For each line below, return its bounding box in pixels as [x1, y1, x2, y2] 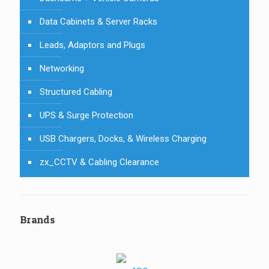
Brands [20, 213, 55, 226]
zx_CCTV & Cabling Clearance [40, 156, 159, 168]
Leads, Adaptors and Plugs [40, 39, 145, 50]
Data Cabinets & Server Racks [40, 16, 157, 27]
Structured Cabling [40, 86, 112, 97]
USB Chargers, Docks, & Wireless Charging [40, 133, 207, 144]
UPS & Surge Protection [40, 109, 133, 121]
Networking [40, 62, 84, 74]
